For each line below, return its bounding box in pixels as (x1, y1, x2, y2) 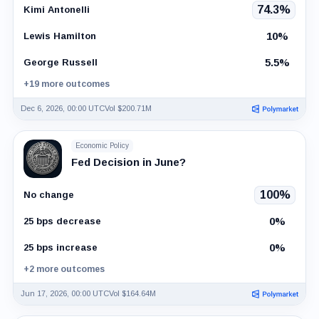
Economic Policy (75, 142, 129, 150)
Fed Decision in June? (70, 155, 186, 168)
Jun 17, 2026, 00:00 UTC (20, 289, 109, 298)
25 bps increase (23, 242, 98, 253)
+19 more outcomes (23, 78, 110, 89)
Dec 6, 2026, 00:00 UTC (20, 104, 105, 113)
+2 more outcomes (23, 263, 105, 274)
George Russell (23, 57, 98, 68)
